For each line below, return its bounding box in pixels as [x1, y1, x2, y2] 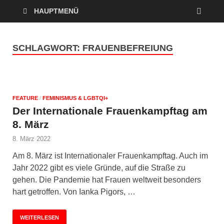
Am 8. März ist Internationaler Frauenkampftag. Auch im [12, 151, 208, 160]
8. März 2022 [12, 134, 50, 142]
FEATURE [12, 94, 38, 101]
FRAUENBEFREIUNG [82, 43, 173, 53]
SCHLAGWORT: [12, 43, 82, 53]
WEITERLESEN [20, 214, 59, 220]
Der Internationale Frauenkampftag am [12, 104, 207, 116]
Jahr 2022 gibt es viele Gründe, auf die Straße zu [12, 163, 185, 172]
